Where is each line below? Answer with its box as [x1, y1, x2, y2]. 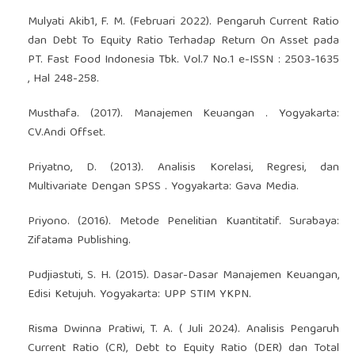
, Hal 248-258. [27, 68, 99, 90]
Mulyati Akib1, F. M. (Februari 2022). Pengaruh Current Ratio [27, 11, 340, 32]
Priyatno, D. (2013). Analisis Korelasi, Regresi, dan [27, 157, 340, 178]
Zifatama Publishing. [27, 230, 131, 251]
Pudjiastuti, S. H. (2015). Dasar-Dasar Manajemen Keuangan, [27, 265, 340, 286]
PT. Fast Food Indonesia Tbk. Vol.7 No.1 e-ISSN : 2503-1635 [27, 49, 340, 71]
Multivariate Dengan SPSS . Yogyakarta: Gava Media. [27, 176, 299, 197]
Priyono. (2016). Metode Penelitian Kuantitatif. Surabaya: [27, 211, 340, 232]
